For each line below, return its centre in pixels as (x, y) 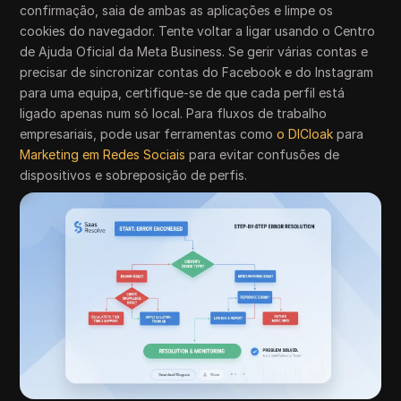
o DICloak (305, 134)
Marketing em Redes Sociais (103, 155)
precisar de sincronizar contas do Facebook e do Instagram (197, 73)
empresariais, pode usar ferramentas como (149, 134)
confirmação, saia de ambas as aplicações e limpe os (177, 11)
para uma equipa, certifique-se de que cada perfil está (183, 93)
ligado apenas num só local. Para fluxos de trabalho (174, 114)
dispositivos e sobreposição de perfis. (134, 175)
